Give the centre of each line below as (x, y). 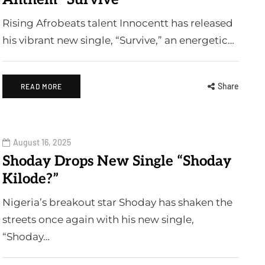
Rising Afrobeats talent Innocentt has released (118, 23)
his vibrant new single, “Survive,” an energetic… (118, 40)
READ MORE (41, 86)
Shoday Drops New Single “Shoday (117, 161)
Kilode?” (30, 179)
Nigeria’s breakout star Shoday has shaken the (117, 202)
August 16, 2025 (42, 142)
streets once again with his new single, (98, 219)
